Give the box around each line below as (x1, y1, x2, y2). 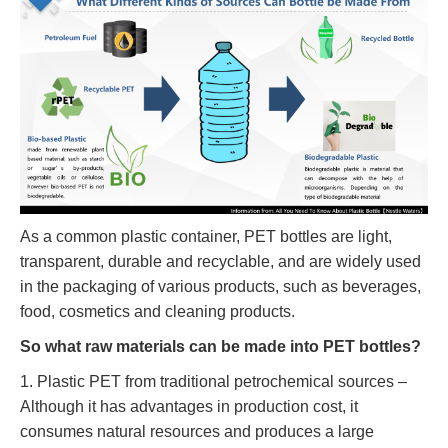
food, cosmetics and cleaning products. (20, 302, 295, 320)
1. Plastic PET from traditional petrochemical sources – (20, 372, 407, 390)
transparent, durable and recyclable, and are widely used (20, 252, 421, 270)
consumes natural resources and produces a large (20, 422, 374, 440)
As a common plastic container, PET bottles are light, (20, 227, 392, 245)
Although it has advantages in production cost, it (20, 397, 358, 415)
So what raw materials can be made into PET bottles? (20, 337, 421, 355)
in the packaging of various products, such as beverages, (20, 277, 421, 295)
